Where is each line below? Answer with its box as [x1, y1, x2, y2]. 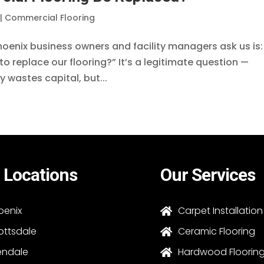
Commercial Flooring [5, 11, 95, 24]
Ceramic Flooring [178, 225, 256, 239]
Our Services [160, 164, 256, 186]
